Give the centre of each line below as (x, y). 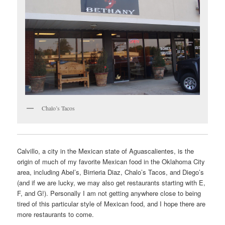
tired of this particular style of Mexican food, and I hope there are (111, 203)
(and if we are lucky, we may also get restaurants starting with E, (111, 182)
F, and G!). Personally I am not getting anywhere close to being (109, 193)
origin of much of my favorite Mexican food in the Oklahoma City (111, 161)
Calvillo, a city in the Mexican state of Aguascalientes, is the (106, 151)
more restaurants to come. (56, 214)
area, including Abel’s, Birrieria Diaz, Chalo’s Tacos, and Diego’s (111, 172)
